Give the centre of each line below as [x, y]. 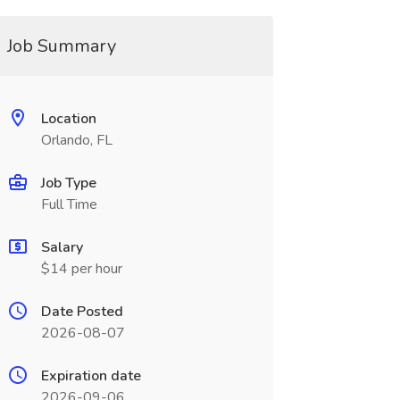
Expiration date [91, 376]
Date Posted [82, 312]
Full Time [69, 204]
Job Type [68, 183]
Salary [62, 247]
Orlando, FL [76, 140]
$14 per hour [81, 269]
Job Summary [61, 46]
